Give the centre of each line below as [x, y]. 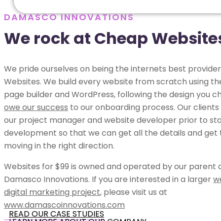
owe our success [36, 107]
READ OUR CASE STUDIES [56, 214]
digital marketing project [52, 192]
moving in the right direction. [59, 146]
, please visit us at [134, 192]
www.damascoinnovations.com [64, 205]
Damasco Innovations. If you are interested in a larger [109, 179]
